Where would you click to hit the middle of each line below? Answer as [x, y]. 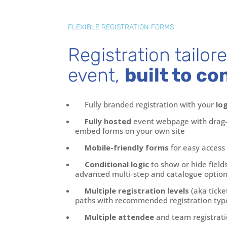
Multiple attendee [120, 217]
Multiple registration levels [137, 191]
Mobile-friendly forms [127, 148]
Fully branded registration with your [150, 105]
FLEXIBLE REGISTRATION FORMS [121, 27]
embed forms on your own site [130, 131]
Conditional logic [117, 164]
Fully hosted [108, 121]
